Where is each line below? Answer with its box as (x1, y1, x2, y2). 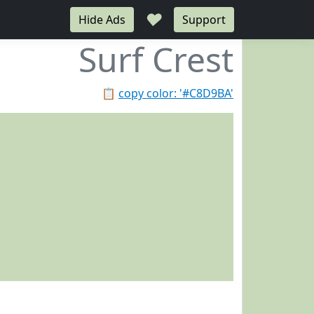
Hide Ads (78, 12, 125, 27)
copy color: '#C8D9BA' (118, 86, 233, 101)
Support (182, 12, 226, 27)
